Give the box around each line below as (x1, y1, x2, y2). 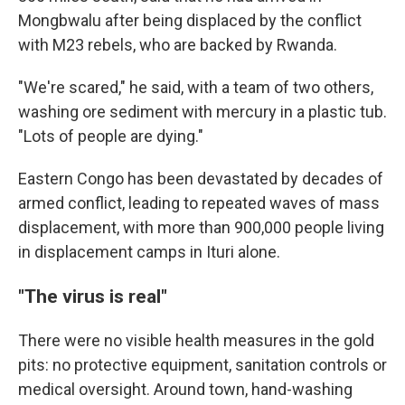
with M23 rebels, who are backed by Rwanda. (18, 35, 337, 54)
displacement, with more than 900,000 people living (18, 218, 384, 237)
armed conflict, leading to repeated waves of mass (18, 193, 380, 212)
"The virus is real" (18, 285, 167, 307)
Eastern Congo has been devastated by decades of (18, 169, 383, 188)
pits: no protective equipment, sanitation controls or (18, 355, 387, 374)
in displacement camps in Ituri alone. (18, 242, 280, 261)
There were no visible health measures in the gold (18, 331, 374, 350)
